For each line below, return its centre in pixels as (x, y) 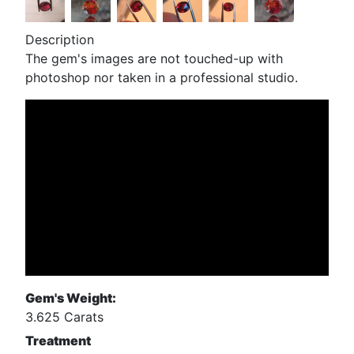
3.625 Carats (64, 316)
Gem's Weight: (71, 298)
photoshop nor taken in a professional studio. (162, 77)
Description (60, 39)
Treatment (58, 340)
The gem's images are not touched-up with (154, 58)
